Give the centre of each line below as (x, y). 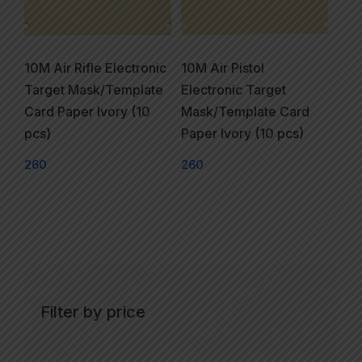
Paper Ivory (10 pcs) (242, 134)
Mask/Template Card (245, 112)
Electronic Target (234, 90)
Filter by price (93, 311)
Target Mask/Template (94, 90)
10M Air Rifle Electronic (95, 69)
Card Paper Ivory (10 (87, 112)
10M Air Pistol (223, 69)
